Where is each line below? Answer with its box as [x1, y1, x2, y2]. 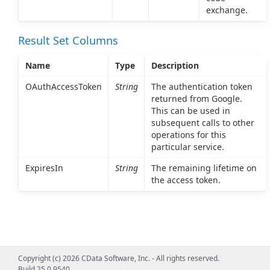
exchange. [206, 4, 248, 16]
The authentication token [151, 80, 253, 92]
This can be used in [151, 104, 230, 116]
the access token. [151, 174, 221, 186]
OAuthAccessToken [25, 80, 102, 92]
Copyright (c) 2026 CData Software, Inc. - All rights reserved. [18, 253, 219, 263]
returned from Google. [151, 92, 242, 104]
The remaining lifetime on [151, 162, 257, 174]
